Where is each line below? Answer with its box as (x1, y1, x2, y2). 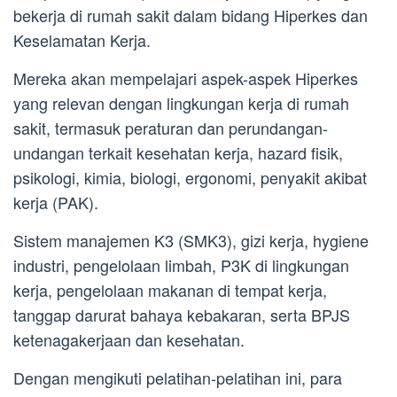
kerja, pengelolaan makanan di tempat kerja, (13, 277, 327, 301)
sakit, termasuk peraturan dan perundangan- (13, 115, 328, 139)
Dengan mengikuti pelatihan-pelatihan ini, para (13, 365, 342, 389)
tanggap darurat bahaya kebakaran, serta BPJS (13, 302, 350, 326)
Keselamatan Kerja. (13, 27, 151, 51)
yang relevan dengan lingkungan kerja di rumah (13, 90, 349, 114)
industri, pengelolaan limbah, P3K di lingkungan (13, 253, 349, 276)
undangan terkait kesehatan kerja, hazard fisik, (13, 140, 343, 164)
